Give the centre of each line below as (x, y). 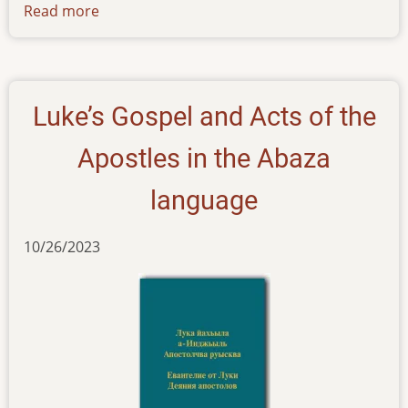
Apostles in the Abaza (204, 159)
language (204, 201)
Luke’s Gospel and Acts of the (204, 117)
